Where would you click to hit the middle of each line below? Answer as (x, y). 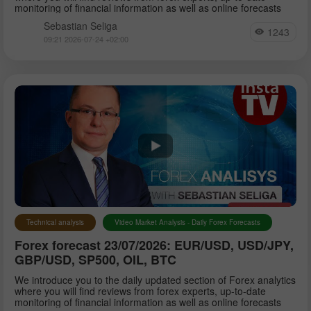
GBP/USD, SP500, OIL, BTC (95, 259)
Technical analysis (55, 222)
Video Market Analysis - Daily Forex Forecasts (187, 222)
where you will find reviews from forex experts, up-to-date (140, 291)
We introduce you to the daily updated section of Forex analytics (155, 279)
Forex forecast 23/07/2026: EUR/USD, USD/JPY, (154, 245)
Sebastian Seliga (81, 25)
